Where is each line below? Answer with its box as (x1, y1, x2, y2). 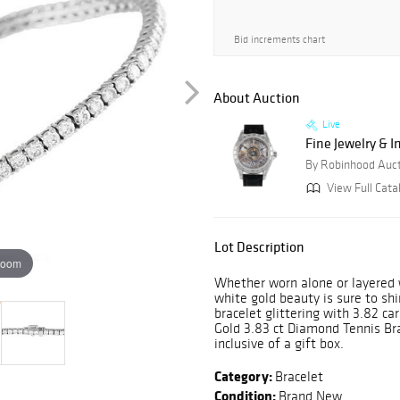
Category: (214, 366, 275, 387)
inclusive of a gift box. (214, 335, 344, 353)
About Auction (213, 88, 300, 107)
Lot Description (214, 237, 304, 256)
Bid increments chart (234, 33, 325, 46)
